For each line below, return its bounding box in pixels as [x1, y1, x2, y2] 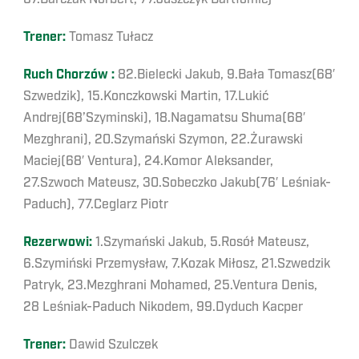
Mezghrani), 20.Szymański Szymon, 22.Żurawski [23, 131, 303, 147]
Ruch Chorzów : [23, 66, 118, 83]
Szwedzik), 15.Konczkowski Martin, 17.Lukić [23, 87, 268, 104]
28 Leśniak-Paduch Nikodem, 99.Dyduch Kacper [23, 298, 303, 315]
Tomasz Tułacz [66, 28, 153, 45]
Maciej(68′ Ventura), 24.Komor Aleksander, [23, 152, 273, 169]
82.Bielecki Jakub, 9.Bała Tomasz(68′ [118, 66, 335, 83]
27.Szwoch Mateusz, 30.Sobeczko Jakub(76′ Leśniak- [23, 174, 331, 191]
